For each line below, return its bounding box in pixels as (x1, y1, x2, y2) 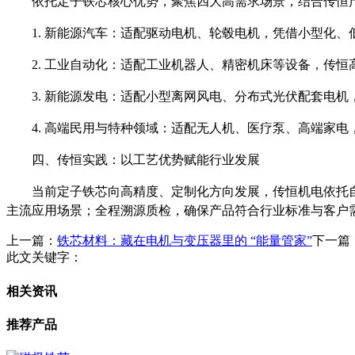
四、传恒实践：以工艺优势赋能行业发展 (32, 153, 260, 167)
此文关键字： (6, 250, 82, 265)
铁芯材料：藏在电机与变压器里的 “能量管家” (57, 234, 312, 248)
